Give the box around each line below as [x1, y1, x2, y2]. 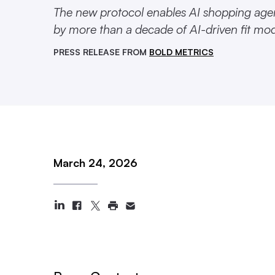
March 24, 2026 [53, 156, 137, 169]
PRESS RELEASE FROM [53, 47, 149, 57]
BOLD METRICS [149, 47, 214, 57]
